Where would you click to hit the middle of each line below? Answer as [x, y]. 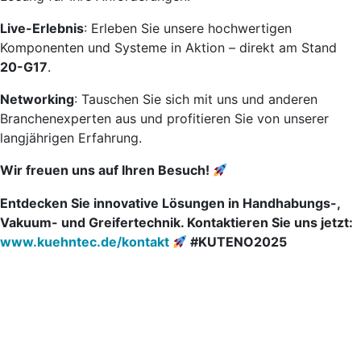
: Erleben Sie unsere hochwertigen [188, 28]
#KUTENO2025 [237, 242]
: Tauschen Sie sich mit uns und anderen [196, 99]
